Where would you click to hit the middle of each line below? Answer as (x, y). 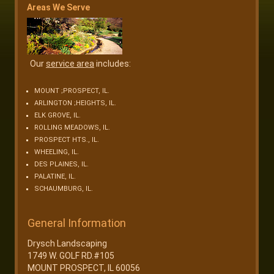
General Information (77, 223)
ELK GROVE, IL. (57, 116)
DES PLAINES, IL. (61, 165)
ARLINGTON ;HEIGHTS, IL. (75, 103)
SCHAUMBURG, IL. (63, 189)
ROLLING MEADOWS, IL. (72, 128)
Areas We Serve (58, 8)
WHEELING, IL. (56, 152)
